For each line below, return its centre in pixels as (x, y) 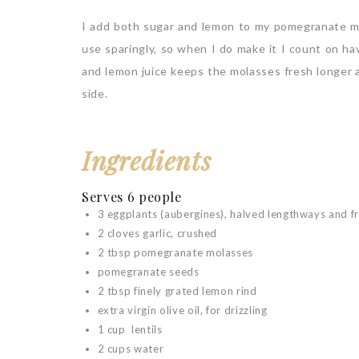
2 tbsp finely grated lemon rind (177, 291)
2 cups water (131, 349)
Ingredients (147, 160)
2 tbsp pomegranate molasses (175, 252)
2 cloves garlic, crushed (157, 233)
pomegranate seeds (148, 272)
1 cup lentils (130, 329)
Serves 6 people (132, 197)
